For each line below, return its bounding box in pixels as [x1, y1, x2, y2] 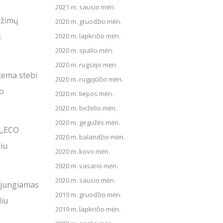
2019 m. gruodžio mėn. [55, 190, 121, 199]
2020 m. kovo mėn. [55, 147, 110, 156]
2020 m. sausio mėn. [55, 176, 115, 185]
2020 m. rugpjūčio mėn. [55, 75, 123, 84]
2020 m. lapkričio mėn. [55, 31, 120, 40]
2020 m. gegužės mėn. [55, 118, 120, 127]
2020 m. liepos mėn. [55, 89, 113, 98]
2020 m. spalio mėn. [55, 46, 113, 55]
